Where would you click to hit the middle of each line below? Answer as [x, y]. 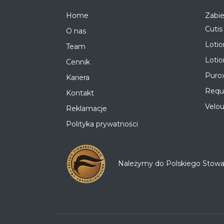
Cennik [78, 62]
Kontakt [80, 93]
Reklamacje [86, 108]
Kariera [78, 77]
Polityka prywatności [102, 124]
